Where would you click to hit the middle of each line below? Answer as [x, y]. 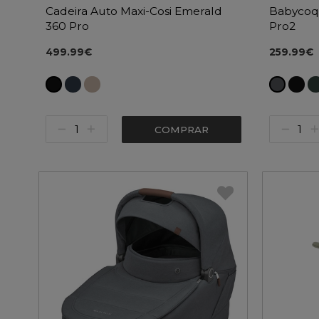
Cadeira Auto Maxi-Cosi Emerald [134, 11]
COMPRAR [181, 129]
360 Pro [67, 26]
